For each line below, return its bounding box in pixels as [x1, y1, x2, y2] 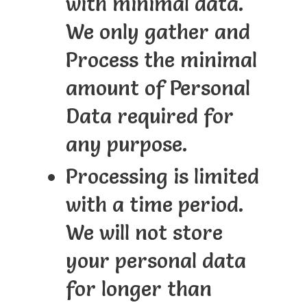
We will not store [65, 219, 223, 245]
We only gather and [65, 19, 250, 45]
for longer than [65, 275, 212, 302]
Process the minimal [65, 47, 257, 73]
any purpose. [65, 131, 188, 157]
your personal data [65, 247, 246, 273]
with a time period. [65, 191, 244, 217]
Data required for [65, 103, 234, 129]
